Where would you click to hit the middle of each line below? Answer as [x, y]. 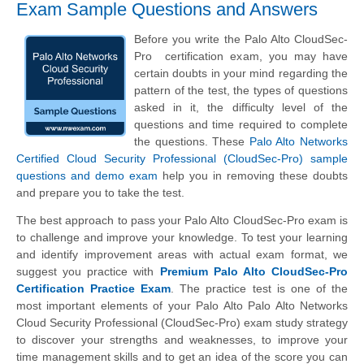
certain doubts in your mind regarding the [241, 73]
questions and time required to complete [241, 124]
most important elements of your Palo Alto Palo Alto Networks [182, 305]
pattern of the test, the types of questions [241, 90]
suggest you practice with [88, 271]
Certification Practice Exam [94, 288]
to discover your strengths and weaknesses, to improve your [182, 339]
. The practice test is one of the [260, 288]
